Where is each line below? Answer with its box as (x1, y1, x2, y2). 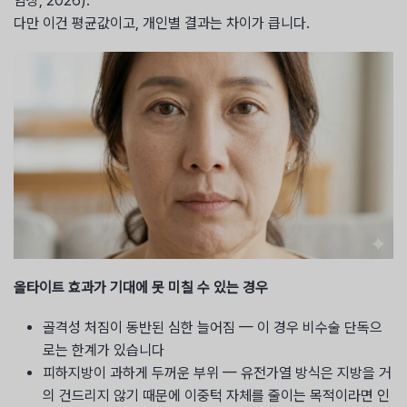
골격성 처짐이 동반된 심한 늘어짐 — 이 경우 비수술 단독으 (43, 319, 382, 337)
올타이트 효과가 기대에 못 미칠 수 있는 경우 (14, 279, 268, 297)
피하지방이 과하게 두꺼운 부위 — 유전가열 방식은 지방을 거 (43, 364, 392, 382)
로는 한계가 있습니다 (43, 342, 164, 360)
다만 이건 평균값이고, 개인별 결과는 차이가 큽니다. (14, 14, 310, 32)
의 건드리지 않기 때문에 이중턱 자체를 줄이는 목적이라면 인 (43, 387, 390, 405)
